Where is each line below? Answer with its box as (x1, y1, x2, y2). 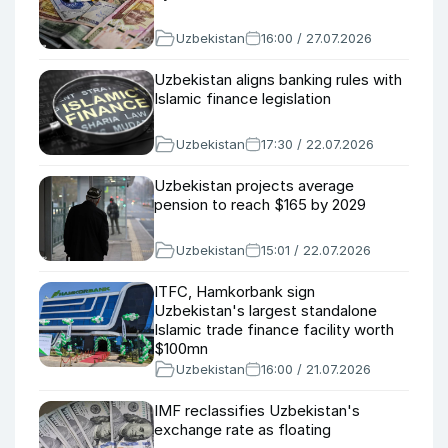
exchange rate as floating (154, 420, 331, 439)
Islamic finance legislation (154, 89, 331, 108)
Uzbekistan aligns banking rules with (154, 70, 402, 89)
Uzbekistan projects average (154, 176, 354, 195)
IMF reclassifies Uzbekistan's (154, 401, 360, 420)
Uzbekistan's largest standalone (154, 301, 377, 320)
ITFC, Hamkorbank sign (154, 282, 315, 301)
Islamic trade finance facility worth (154, 320, 394, 339)
